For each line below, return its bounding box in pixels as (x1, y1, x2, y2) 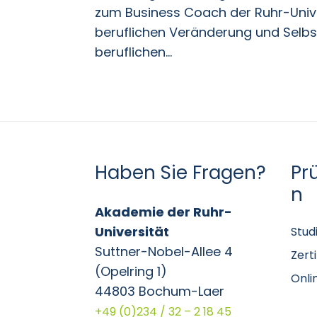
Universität (95, 223, 170, 241)
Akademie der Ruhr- (95, 203, 233, 221)
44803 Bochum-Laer (95, 282, 225, 301)
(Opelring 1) (95, 263, 168, 281)
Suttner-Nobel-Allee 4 (95, 243, 234, 261)
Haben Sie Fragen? (95, 160, 267, 186)
